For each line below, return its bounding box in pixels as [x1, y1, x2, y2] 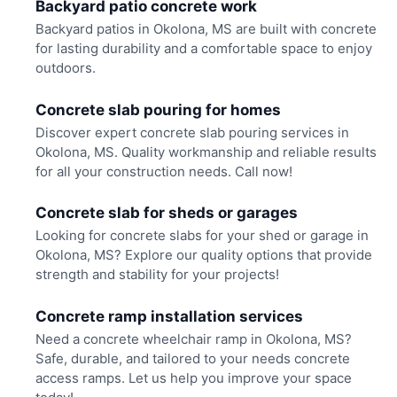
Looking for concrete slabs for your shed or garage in [35, 227, 369, 245]
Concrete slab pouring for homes [35, 100, 281, 119]
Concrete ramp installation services [35, 307, 303, 325]
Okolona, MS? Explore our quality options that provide [35, 246, 372, 264]
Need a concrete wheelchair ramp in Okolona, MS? [35, 330, 352, 347]
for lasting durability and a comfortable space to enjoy [35, 40, 372, 57]
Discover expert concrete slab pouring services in [35, 123, 349, 141]
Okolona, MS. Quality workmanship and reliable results [35, 143, 377, 160]
